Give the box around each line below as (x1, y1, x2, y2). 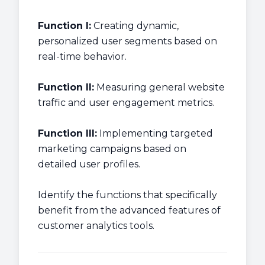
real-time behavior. (38, 51, 127, 62)
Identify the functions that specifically (38, 189, 217, 201)
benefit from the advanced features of (38, 205, 221, 216)
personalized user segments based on (38, 35, 217, 47)
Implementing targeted (97, 128, 213, 139)
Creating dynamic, (91, 20, 179, 31)
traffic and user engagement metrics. (38, 97, 214, 108)
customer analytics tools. (38, 220, 154, 231)
